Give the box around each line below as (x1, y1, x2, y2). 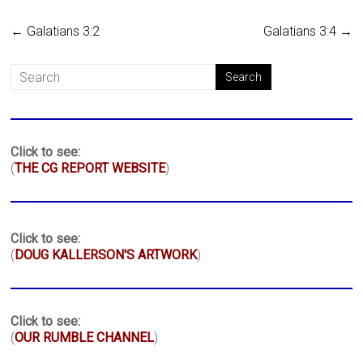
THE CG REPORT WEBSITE (15, 160, 166, 177)
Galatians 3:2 (23, 23, 100, 40)
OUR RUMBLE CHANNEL (15, 330, 155, 346)
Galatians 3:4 (263, 23, 340, 40)
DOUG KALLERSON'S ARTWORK (15, 247, 198, 263)
